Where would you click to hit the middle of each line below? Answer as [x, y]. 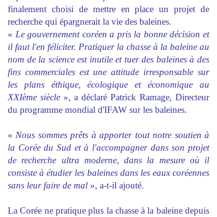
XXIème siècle [34, 97]
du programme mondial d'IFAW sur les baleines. [97, 110]
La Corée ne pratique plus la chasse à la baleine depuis [108, 211]
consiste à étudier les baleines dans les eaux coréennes [108, 173]
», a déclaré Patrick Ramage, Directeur [135, 97]
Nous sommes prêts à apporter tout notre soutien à [113, 135]
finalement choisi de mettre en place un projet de [108, 9]
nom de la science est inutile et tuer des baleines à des [108, 60]
